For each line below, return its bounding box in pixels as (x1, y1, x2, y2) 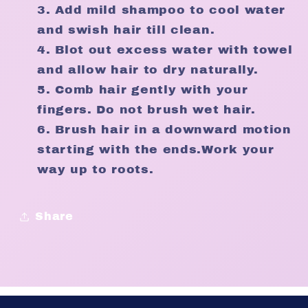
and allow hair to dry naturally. (37, 63, 258, 76)
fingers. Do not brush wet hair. (37, 102, 256, 116)
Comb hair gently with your (55, 82, 248, 96)
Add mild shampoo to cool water (55, 3, 286, 16)
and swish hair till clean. (37, 23, 215, 36)
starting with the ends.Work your (37, 142, 274, 156)
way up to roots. (37, 162, 154, 176)
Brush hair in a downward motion (55, 122, 291, 136)
